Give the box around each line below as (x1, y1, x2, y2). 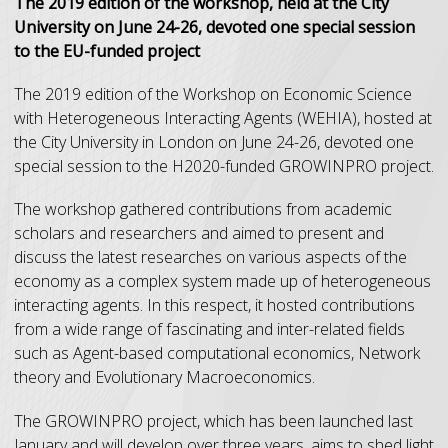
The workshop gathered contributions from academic (14, 198, 392, 221)
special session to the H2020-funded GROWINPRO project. (14, 155, 434, 178)
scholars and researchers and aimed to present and (14, 222, 384, 245)
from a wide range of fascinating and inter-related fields (14, 318, 405, 341)
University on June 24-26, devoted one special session (14, 16, 415, 39)
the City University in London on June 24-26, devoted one (14, 131, 414, 154)
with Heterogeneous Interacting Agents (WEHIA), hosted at (14, 107, 432, 130)
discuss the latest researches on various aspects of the (14, 246, 407, 269)
